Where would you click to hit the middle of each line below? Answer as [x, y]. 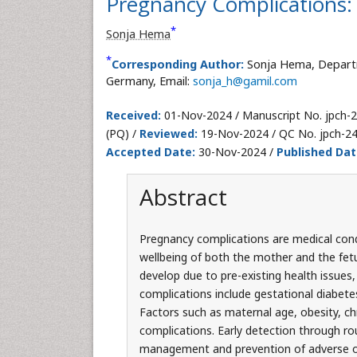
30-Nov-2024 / [236, 152]
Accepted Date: [151, 152]
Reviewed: [169, 133]
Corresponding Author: [178, 64]
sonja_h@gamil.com [245, 81]
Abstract [183, 197]
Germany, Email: [149, 81]
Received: [133, 115]
